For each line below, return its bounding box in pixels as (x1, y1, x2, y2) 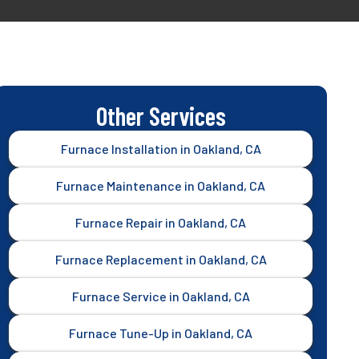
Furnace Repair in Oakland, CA (75, 215, 247, 230)
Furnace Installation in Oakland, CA (60, 141, 261, 156)
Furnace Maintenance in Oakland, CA (56, 178, 266, 193)
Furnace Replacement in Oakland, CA (54, 252, 267, 267)
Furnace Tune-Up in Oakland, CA (69, 325, 253, 341)
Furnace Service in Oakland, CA (71, 288, 250, 304)
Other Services (95, 100, 226, 131)
